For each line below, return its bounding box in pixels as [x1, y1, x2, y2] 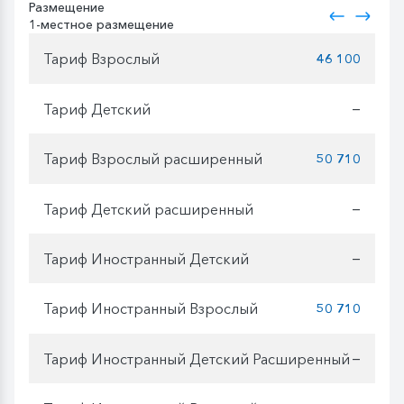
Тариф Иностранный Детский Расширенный [43, 349, 350, 368]
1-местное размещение [29, 16, 174, 33]
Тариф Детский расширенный [43, 199, 253, 218]
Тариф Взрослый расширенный [43, 149, 262, 168]
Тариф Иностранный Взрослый [43, 298, 258, 317]
